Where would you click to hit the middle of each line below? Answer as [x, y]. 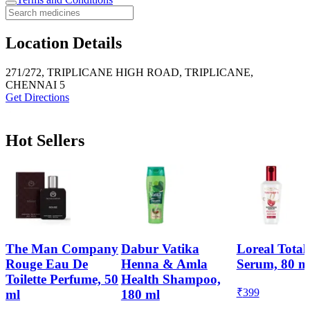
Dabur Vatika [160, 248]
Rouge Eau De [47, 264]
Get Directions [37, 98]
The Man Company [62, 248]
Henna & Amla [164, 264]
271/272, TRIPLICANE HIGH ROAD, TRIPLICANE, [129, 73]
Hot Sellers [45, 141]
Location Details [64, 43]
